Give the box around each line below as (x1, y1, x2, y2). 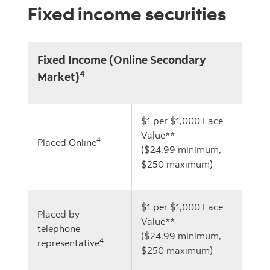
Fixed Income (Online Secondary (37, 52, 206, 67)
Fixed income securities (28, 2, 226, 25)
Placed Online (37, 136, 96, 148)
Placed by (37, 208, 80, 220)
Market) (37, 69, 80, 84)
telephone (37, 222, 80, 234)
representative (37, 237, 99, 249)
